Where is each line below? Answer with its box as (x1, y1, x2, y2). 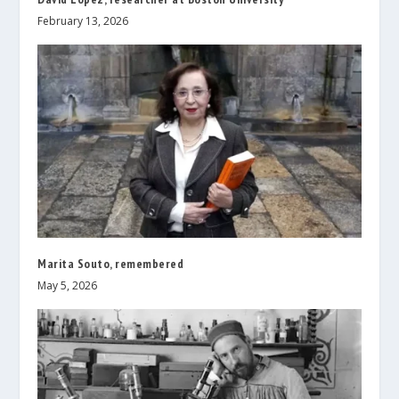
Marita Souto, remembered (37, 256, 184, 273)
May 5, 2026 (37, 278, 98, 294)
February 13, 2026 (37, 12, 129, 28)
